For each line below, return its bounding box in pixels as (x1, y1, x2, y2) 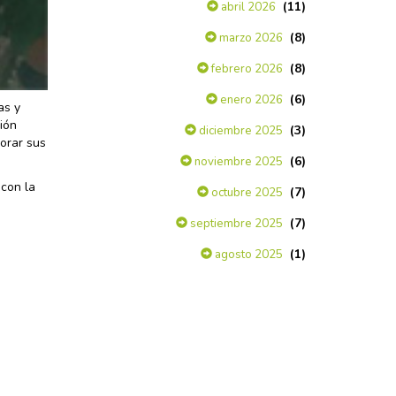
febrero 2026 (209, 61, 283, 77)
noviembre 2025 (192, 154, 283, 170)
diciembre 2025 (196, 123, 283, 139)
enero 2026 (217, 92, 283, 108)
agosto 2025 (212, 247, 283, 263)
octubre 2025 (209, 185, 283, 201)
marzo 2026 (217, 30, 283, 46)
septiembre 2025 (187, 216, 283, 232)
